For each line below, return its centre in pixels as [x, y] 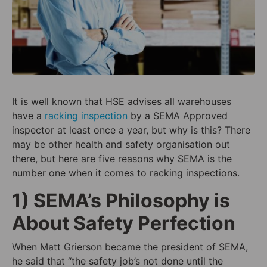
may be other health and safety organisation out [121, 144]
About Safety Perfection [124, 223]
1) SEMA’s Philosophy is [121, 200]
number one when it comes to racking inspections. [126, 173]
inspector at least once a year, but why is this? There [131, 130]
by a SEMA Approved [178, 115]
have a [28, 115]
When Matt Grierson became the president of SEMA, [130, 246]
